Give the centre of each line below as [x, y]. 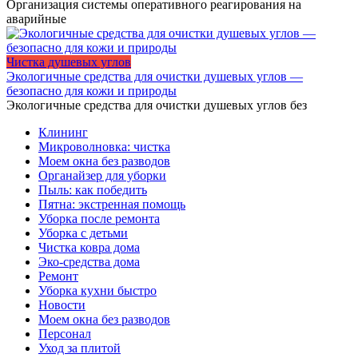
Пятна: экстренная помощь [112, 205]
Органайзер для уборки [102, 176]
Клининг [63, 133]
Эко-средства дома [89, 262]
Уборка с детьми [83, 233]
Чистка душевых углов [69, 62]
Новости [62, 305]
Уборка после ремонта [99, 219]
